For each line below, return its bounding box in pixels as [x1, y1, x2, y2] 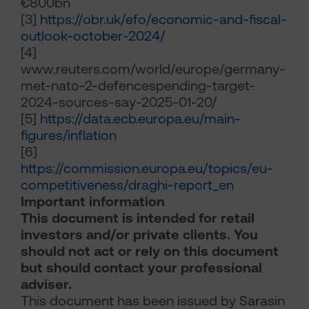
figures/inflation [21, 127, 117, 144]
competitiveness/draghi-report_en [21, 177, 234, 194]
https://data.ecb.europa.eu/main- [40, 110, 241, 128]
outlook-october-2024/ [21, 28, 165, 45]
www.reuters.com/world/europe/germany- [21, 61, 286, 78]
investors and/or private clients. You [21, 226, 258, 243]
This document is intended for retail [21, 210, 255, 227]
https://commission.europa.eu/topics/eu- [21, 160, 273, 177]
